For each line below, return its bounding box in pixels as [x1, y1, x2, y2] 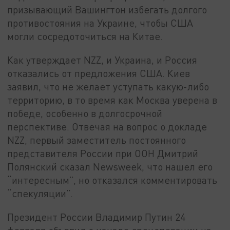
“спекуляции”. [7, 187, 73, 199]
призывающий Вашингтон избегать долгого [7, 4, 207, 16]
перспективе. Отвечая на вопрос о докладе [7, 120, 207, 132]
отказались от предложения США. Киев [7, 67, 190, 79]
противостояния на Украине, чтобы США [7, 17, 194, 29]
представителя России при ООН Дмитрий [7, 147, 199, 159]
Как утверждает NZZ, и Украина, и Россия [7, 53, 198, 66]
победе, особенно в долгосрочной [7, 107, 163, 119]
